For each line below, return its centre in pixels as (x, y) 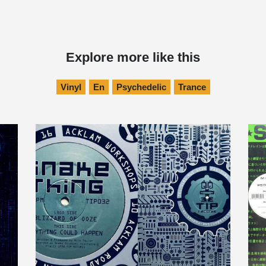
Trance (192, 87)
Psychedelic (141, 87)
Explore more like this (133, 58)
